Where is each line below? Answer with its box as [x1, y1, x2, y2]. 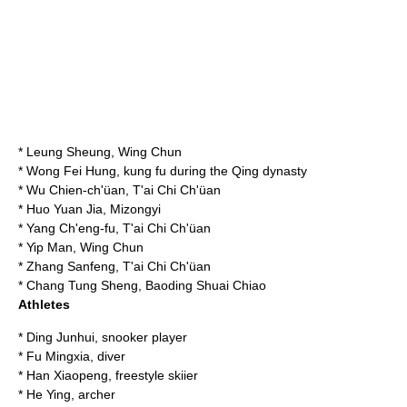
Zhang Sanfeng [26, 259, 115, 273]
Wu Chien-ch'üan [26, 183, 125, 197]
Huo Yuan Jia [26, 202, 103, 216]
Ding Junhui [26, 330, 94, 344]
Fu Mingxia [26, 349, 90, 363]
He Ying [26, 387, 71, 402]
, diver [90, 349, 125, 363]
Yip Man [26, 240, 73, 254]
